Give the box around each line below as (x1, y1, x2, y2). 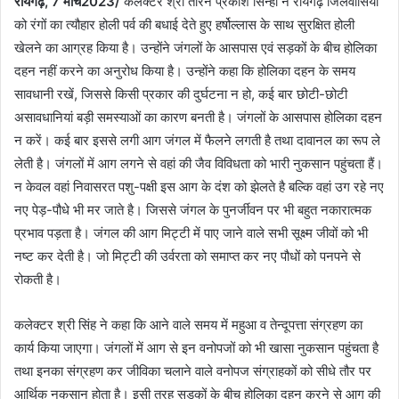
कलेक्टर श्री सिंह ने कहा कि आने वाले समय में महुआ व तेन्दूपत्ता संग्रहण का (14, 316, 362, 334)
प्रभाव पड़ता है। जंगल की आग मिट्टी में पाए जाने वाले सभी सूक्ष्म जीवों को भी (14, 224, 368, 242)
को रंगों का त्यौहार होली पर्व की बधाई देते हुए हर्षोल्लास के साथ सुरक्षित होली (14, 16, 354, 34)
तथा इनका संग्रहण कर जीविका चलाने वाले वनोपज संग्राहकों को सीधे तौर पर (14, 362, 371, 380)
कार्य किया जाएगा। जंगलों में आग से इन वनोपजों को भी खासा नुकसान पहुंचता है (14, 339, 379, 357)
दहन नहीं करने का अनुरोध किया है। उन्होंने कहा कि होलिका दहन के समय (14, 62, 355, 80)
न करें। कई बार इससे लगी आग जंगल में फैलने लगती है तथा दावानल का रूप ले (14, 132, 380, 150)
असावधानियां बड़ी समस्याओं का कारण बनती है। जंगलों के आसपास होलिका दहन (14, 109, 382, 126)
